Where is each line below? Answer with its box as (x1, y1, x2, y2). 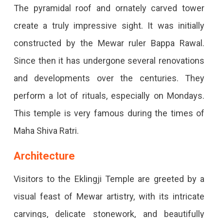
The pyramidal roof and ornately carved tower (13, 3, 205, 14)
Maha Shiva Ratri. (13, 126, 81, 136)
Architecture (13, 150, 75, 163)
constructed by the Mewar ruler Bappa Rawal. (13, 38, 205, 49)
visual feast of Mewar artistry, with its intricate (13, 191, 205, 202)
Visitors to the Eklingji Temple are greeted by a (13, 174, 205, 184)
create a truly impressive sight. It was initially (13, 20, 205, 31)
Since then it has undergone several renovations (13, 55, 205, 66)
